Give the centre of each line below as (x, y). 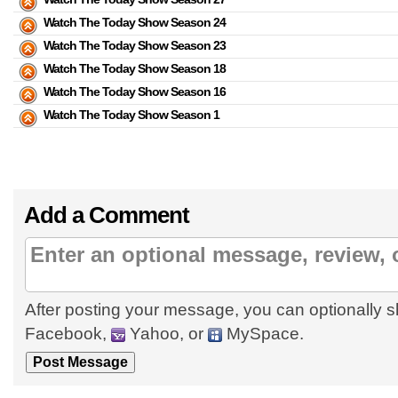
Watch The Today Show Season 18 (135, 68)
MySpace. (263, 334)
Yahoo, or (167, 334)
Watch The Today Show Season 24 (135, 22)
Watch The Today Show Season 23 (135, 45)
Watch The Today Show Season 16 (135, 92)
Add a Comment (107, 215)
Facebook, (68, 334)
